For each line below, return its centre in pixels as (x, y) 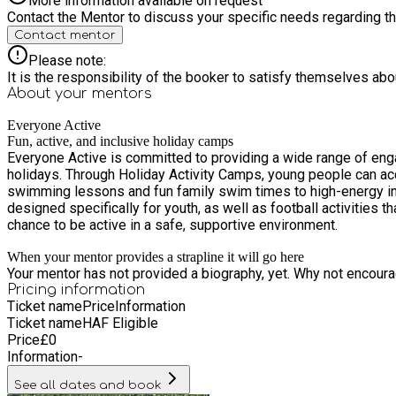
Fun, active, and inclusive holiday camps (120, 141)
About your (49, 93)
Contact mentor (65, 34)
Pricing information (76, 289)
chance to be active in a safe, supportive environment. (172, 225)
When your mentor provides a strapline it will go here (156, 256)
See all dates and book (88, 385)
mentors (122, 93)
